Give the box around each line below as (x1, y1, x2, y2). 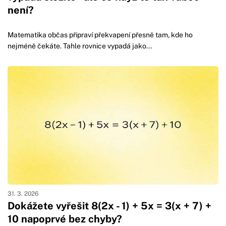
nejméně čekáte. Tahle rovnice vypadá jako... (8, 42, 152, 50)
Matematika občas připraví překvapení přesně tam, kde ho (8, 31, 193, 39)
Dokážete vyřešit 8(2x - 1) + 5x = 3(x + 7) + (8, 200, 211, 212)
